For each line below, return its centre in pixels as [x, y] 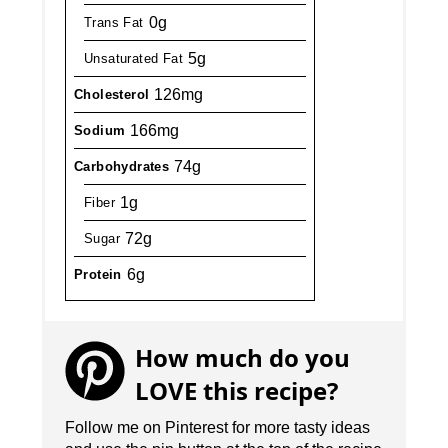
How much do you [243, 358]
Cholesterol [112, 95]
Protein [98, 275]
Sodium [100, 131]
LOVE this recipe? [237, 391]
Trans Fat [114, 23]
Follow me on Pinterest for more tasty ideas [218, 428]
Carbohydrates [122, 167]
